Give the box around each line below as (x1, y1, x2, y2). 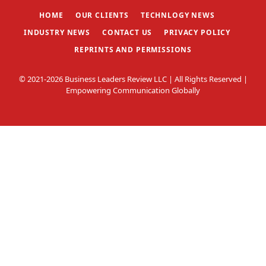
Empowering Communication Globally (66, 84, 200, 96)
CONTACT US (102, 27, 153, 37)
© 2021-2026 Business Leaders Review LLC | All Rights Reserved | (18, 73, 248, 84)
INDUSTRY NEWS (23, 27, 90, 37)
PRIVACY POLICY (164, 27, 231, 37)
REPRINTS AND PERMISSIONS (74, 44, 192, 55)
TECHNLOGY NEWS (140, 9, 215, 20)
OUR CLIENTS (75, 9, 129, 20)
